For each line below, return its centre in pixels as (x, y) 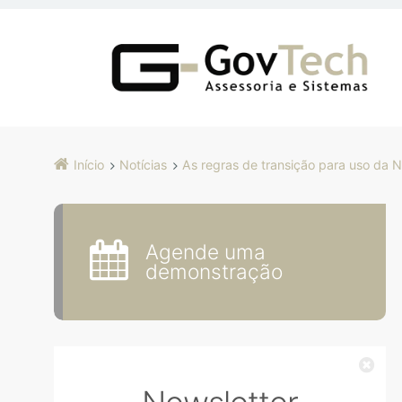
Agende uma (206, 251)
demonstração (214, 271)
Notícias (143, 164)
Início (89, 164)
